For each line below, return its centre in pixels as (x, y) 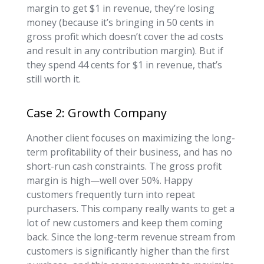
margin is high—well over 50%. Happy (109, 180)
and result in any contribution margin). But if (125, 50)
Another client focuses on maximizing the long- (131, 138)
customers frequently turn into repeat (110, 194)
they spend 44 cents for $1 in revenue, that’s (124, 65)
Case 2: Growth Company (96, 113)
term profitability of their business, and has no (129, 152)
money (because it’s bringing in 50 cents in (120, 22)
